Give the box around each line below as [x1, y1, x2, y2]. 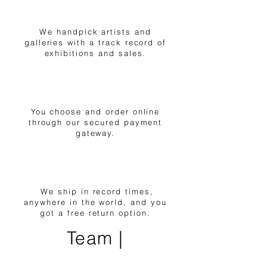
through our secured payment [28, 117, 163, 127]
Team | [66, 227, 124, 249]
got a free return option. [40, 208, 151, 218]
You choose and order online [30, 107, 160, 116]
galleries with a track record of [24, 38, 167, 47]
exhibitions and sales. [44, 48, 147, 58]
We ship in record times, [37, 187, 154, 196]
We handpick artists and [39, 27, 151, 36]
